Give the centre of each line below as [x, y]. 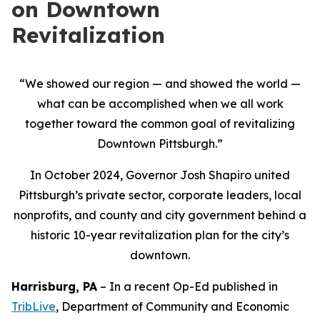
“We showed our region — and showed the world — [160, 84]
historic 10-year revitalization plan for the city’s [160, 235]
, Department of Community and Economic [172, 306]
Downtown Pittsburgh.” [160, 144]
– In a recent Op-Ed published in [187, 286]
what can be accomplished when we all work [160, 104]
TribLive [34, 306]
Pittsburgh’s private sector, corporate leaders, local [160, 195]
